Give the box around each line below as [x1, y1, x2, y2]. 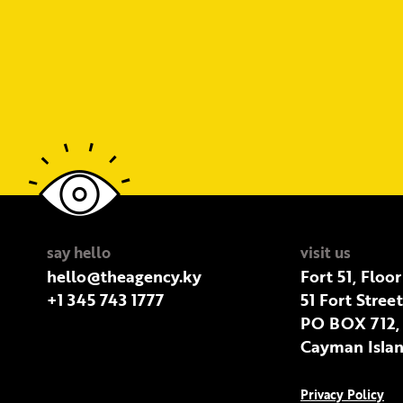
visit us [300, 240, 351, 264]
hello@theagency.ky [47, 264, 201, 288]
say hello [47, 240, 111, 264]
